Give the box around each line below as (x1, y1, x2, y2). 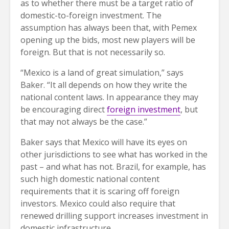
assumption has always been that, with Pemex (20, 21, 197, 33)
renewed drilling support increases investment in (20, 210, 208, 221)
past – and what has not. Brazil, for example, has (20, 161, 206, 172)
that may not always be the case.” (20, 116, 147, 127)
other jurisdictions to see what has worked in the (20, 148, 208, 160)
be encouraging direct (20, 103, 107, 115)
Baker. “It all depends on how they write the (20, 79, 187, 90)
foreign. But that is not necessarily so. (20, 46, 165, 58)
